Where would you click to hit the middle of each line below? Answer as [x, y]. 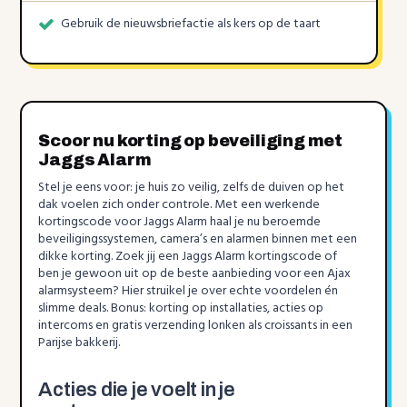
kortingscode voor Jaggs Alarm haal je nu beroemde [180, 223]
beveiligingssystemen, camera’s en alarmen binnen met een [198, 240]
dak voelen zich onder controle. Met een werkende [179, 205]
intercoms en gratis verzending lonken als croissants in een [196, 326]
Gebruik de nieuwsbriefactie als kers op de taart [191, 25]
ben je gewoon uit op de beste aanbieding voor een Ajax [195, 274]
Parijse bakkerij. [79, 343]
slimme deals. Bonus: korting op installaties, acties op [181, 309]
